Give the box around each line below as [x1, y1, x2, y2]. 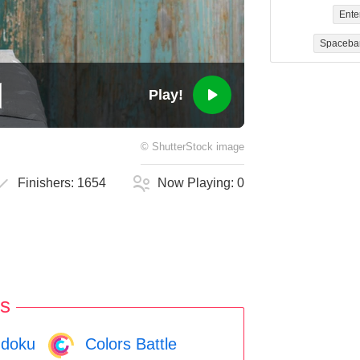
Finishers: [18, 176, 78, 190]
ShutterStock [152, 141, 213, 153]
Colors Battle [80, 334, 177, 353]
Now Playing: [157, 176, 238, 190]
